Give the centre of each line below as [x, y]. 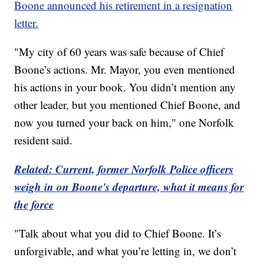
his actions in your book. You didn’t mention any [125, 87]
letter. [27, 22]
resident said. [44, 140]
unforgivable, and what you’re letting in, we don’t [126, 250]
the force [34, 204]
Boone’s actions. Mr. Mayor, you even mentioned [125, 69]
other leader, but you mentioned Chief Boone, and [128, 104]
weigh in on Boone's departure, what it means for [129, 186]
